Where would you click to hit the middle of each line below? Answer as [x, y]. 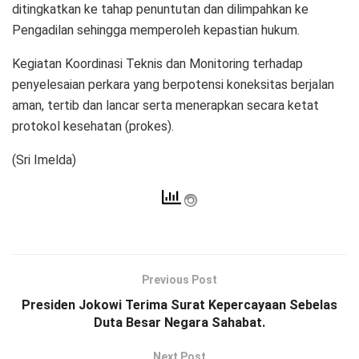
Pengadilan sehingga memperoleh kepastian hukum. [156, 30]
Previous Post [179, 279]
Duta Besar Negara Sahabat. [179, 322]
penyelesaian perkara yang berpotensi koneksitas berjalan [173, 84]
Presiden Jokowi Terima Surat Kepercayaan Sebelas [179, 305]
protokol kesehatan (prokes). [93, 126]
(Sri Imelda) [44, 159]
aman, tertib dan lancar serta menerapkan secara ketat [165, 105]
